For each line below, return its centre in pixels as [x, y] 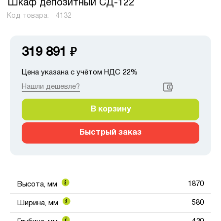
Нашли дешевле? [51, 87]
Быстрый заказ [110, 132]
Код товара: [29, 16]
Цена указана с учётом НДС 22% [80, 72]
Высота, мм [38, 185]
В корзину [110, 109]
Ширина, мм [39, 203]
